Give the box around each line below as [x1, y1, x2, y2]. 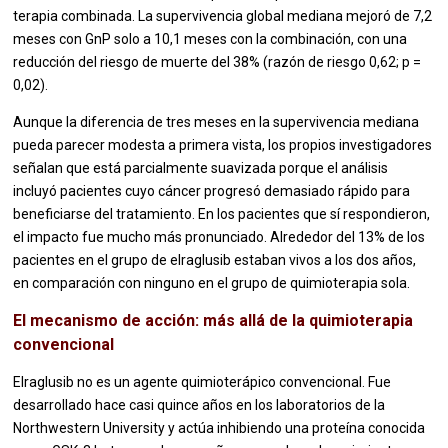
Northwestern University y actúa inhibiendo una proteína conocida [13, 420, 426, 437]
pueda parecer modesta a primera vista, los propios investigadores [13, 137, 433, 154]
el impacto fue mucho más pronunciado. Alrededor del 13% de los [13, 229, 426, 246]
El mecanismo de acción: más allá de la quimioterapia [13, 311, 414, 331]
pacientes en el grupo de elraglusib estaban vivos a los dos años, [13, 252, 417, 269]
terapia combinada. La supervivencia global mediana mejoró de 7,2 [13, 8, 433, 25]
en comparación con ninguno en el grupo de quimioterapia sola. [13, 275, 414, 292]
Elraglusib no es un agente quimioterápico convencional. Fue [13, 374, 392, 391]
